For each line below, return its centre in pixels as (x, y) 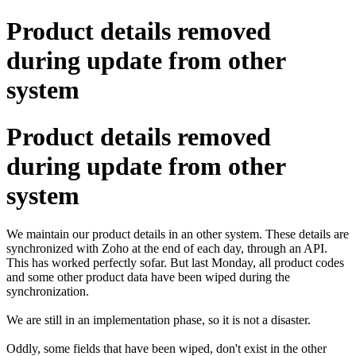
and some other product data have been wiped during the (148, 277)
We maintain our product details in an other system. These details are (178, 234)
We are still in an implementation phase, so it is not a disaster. (160, 320)
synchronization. (48, 292)
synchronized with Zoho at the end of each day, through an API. (167, 249)
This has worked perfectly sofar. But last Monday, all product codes (175, 263)
